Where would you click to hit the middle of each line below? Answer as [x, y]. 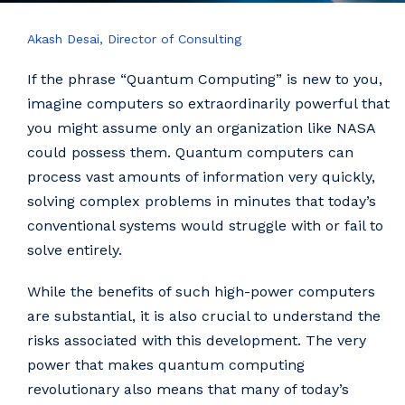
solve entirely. [75, 250]
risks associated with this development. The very [197, 341]
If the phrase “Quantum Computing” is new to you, [205, 79]
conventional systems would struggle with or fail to [205, 226]
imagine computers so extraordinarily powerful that [208, 104]
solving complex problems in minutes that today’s [202, 201]
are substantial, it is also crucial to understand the [204, 316]
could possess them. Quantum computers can [190, 152]
